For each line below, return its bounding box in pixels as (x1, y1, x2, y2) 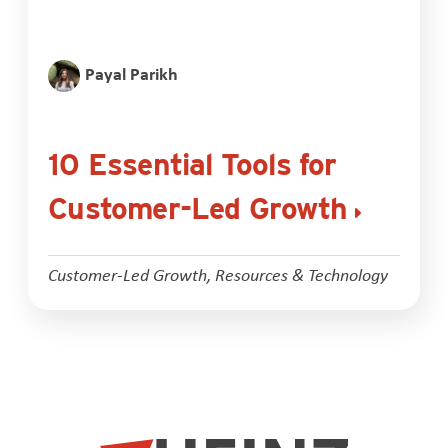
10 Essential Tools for (48, 145, 337, 182)
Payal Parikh (85, 60, 179, 86)
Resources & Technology (215, 262, 389, 285)
